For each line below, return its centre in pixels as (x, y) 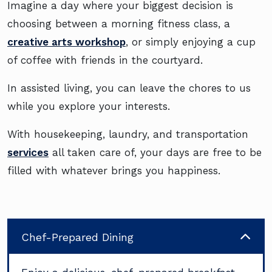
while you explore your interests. (89, 107)
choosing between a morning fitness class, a (119, 24)
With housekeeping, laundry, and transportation (128, 134)
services (28, 153)
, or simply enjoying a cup (191, 42)
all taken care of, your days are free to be (155, 153)
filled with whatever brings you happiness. (114, 171)
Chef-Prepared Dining (77, 237)
